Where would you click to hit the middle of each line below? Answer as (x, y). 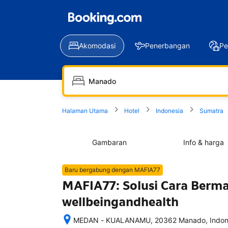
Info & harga (203, 142)
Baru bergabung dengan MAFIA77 (112, 170)
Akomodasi (97, 46)
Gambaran (109, 142)
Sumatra (211, 111)
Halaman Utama (85, 111)
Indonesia (169, 111)
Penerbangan (167, 46)
